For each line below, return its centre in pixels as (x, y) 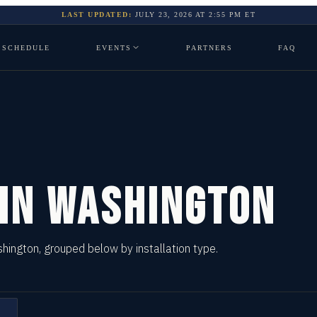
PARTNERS (209, 47)
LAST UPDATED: (97, 15)
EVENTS (114, 47)
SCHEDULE (27, 47)
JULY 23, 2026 (164, 15)
